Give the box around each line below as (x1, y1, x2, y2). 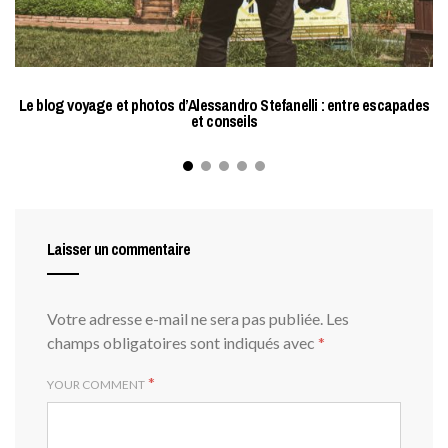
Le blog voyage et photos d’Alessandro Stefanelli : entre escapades (18, 94, 430, 117)
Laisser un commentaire (47, 238, 190, 261)
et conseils (190, 110, 258, 133)
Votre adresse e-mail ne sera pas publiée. (47, 309, 323, 329)
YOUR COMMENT (47, 377, 145, 393)
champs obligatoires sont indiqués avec (47, 333, 318, 353)
